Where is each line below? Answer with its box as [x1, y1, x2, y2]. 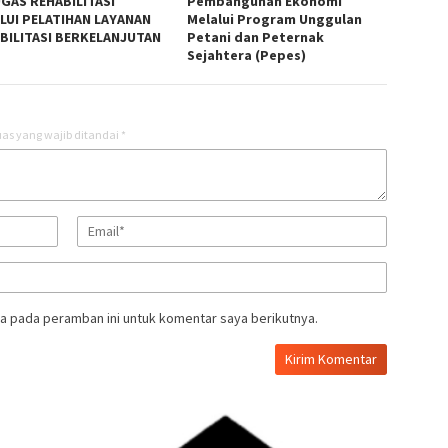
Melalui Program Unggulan [187, 10, 363, 29]
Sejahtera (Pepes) [187, 46, 307, 65]
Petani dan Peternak [187, 28, 325, 47]
